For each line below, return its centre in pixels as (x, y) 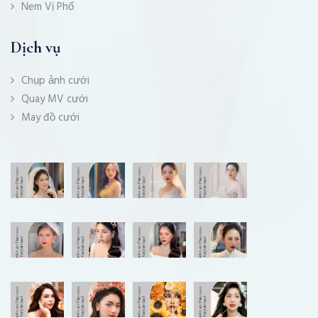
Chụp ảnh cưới (55, 81)
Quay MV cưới (55, 99)
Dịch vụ (36, 47)
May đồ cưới (50, 117)
